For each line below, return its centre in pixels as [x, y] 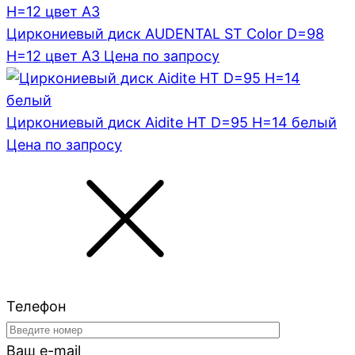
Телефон [36, 307]
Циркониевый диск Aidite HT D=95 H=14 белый [172, 123]
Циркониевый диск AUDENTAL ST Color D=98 [165, 34]
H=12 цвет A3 [53, 56]
